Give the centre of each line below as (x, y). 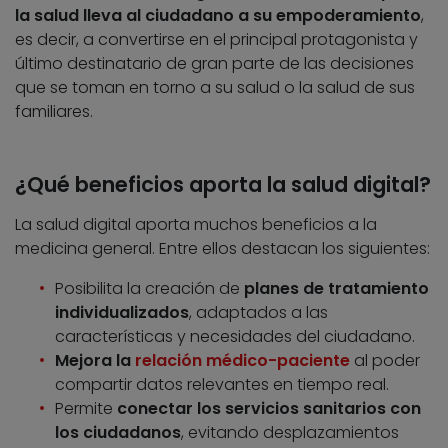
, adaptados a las (258, 313)
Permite (86, 409)
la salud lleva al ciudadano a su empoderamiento (218, 16)
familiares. (54, 112)
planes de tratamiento (336, 289)
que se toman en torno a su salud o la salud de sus (215, 88)
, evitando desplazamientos (290, 433)
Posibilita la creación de (149, 289)
